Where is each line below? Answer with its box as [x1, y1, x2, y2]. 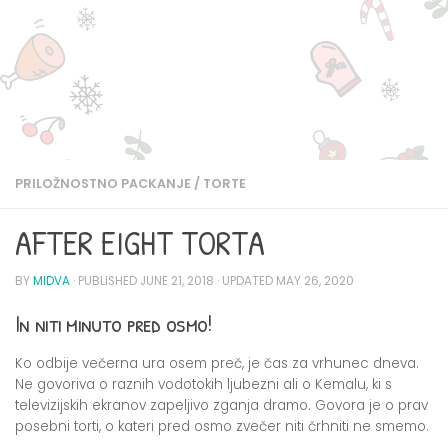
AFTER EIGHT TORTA [15, 219, 265, 266]
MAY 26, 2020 [276, 273, 354, 289]
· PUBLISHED [73, 273, 140, 289]
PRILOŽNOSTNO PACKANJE [15, 175, 191, 192]
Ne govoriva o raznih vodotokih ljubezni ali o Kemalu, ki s [15, 374, 392, 394]
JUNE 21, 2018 [140, 273, 214, 289]
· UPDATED [214, 273, 276, 289]
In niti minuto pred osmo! [15, 306, 212, 340]
